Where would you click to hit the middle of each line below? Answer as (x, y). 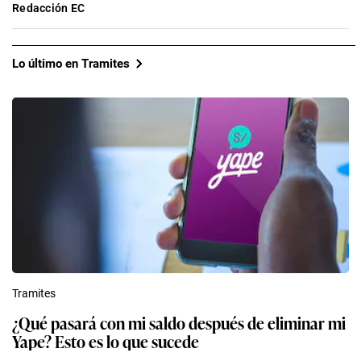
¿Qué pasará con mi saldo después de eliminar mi (179, 323)
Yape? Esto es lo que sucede (106, 341)
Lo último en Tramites (71, 63)
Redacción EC (49, 8)
